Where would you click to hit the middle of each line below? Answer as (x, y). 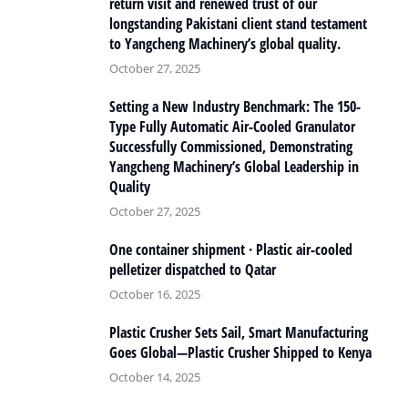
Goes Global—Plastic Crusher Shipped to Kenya (240, 353)
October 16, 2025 (155, 295)
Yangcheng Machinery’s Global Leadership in (234, 167)
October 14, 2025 (155, 377)
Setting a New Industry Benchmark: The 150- (235, 107)
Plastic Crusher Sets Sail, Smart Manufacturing (239, 333)
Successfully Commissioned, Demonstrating (231, 147)
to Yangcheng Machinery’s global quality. (225, 44)
